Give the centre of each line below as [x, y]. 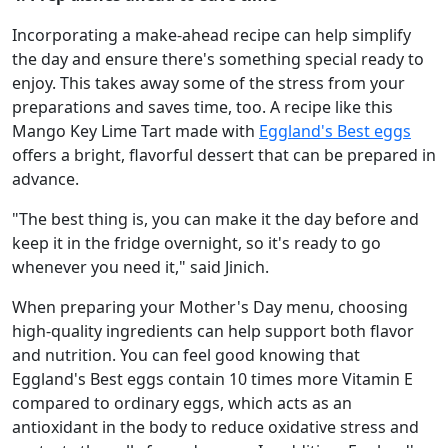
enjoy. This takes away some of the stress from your [208, 82]
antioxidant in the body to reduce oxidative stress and [215, 426]
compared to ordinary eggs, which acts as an [182, 402]
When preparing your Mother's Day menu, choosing [210, 306]
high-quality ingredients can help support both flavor [213, 330]
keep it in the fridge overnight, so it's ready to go [196, 242]
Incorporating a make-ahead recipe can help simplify [211, 34]
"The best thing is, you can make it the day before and [215, 218]
